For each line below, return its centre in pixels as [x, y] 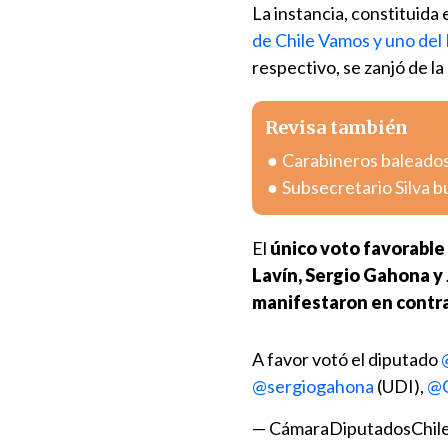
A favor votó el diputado [346, 359]
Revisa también [336, 127]
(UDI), [400, 386]
